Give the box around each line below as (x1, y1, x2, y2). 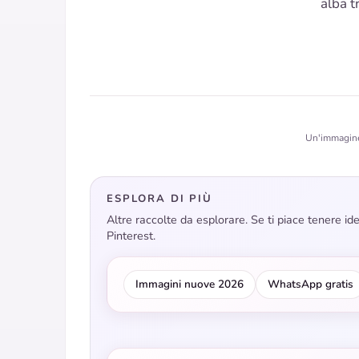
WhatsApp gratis (268, 276, 353, 292)
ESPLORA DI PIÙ (107, 192, 212, 207)
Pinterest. (107, 228, 155, 244)
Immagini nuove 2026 (135, 276, 244, 292)
